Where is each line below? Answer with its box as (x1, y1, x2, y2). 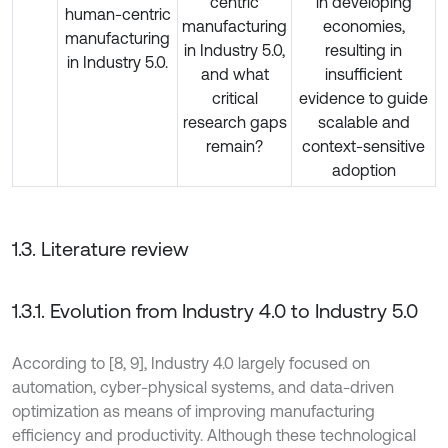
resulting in (325, 40, 402, 59)
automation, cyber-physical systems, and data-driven (12, 377, 394, 396)
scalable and (317, 112, 410, 131)
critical (211, 88, 258, 107)
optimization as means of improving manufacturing (12, 401, 375, 420)
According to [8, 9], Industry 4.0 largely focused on (12, 353, 370, 372)
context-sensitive (302, 136, 425, 155)
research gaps (182, 112, 287, 131)
